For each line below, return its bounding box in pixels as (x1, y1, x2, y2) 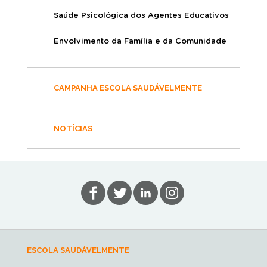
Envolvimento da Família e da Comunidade (54, 38, 226, 46)
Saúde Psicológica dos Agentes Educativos (54, 12, 229, 20)
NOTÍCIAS (54, 124, 92, 133)
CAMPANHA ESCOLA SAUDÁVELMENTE (54, 83, 202, 93)
